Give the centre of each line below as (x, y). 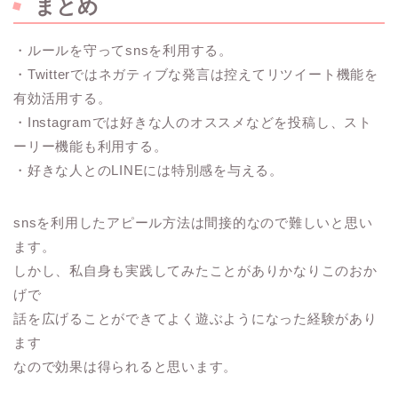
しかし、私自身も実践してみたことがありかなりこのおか (195, 271)
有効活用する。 (63, 99)
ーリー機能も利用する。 (91, 147)
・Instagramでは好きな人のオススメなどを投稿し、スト (193, 123)
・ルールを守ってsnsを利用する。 (123, 51)
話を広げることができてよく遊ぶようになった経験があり (195, 319)
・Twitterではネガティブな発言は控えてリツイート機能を (196, 75)
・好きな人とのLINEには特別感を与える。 (148, 171)
